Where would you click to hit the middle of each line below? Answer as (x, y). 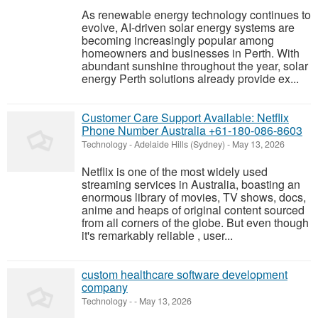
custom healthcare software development (185, 274)
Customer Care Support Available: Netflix (185, 117)
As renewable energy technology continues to (196, 15)
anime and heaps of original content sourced (193, 210)
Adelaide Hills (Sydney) (180, 144)
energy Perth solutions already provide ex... (190, 78)
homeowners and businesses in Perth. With (191, 53)
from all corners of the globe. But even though (195, 223)
